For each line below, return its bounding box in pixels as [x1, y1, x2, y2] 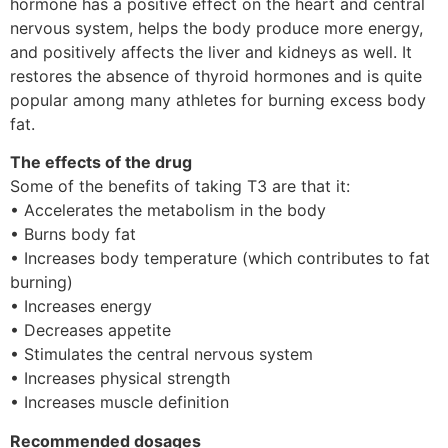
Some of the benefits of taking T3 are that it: [10, 176, 350, 197]
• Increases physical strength [10, 368, 230, 389]
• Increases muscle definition [10, 392, 229, 413]
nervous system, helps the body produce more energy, [10, 17, 423, 38]
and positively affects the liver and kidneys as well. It [10, 41, 412, 62]
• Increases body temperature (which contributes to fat [10, 248, 430, 269]
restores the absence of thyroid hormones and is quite [10, 65, 422, 86]
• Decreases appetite [10, 320, 171, 341]
